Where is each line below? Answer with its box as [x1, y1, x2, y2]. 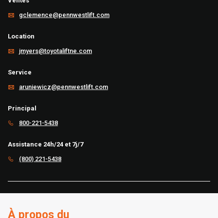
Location [8, 33, 35, 40]
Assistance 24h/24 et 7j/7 [8, 141, 83, 148]
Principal [8, 105, 36, 112]
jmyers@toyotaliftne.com [19, 47, 92, 54]
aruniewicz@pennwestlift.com [19, 83, 108, 91]
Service [8, 69, 32, 76]
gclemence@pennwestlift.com [19, 11, 109, 18]
